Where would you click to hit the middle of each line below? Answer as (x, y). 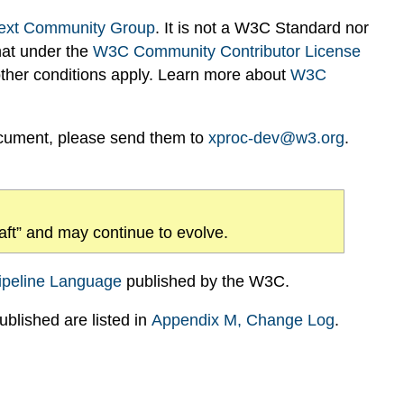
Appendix (188, 321)
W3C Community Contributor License (227, 52)
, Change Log (286, 321)
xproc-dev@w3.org (277, 138)
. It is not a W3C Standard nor (262, 28)
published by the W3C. (206, 281)
